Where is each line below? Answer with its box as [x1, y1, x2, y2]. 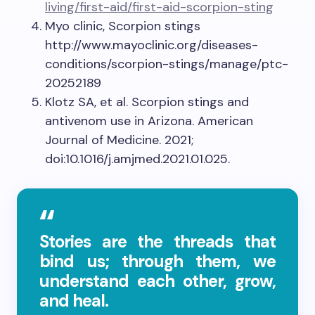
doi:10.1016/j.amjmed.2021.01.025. [45, 150, 230, 168]
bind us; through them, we [39, 250, 276, 273]
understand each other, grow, [39, 270, 276, 292]
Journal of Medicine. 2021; [45, 131, 193, 149]
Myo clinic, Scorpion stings [45, 18, 200, 35]
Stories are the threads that [39, 231, 276, 253]
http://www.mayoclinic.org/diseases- [45, 37, 258, 54]
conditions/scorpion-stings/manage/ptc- [45, 56, 288, 73]
